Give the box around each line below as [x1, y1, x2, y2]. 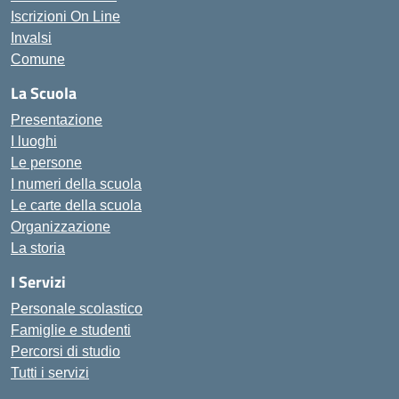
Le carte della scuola [11, 198, 142, 213]
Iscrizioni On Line [11, 9, 120, 24]
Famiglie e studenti [11, 322, 131, 338]
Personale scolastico [11, 301, 142, 316]
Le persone [11, 155, 82, 170]
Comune [11, 52, 65, 67]
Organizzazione [11, 219, 110, 234]
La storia [11, 240, 65, 256]
